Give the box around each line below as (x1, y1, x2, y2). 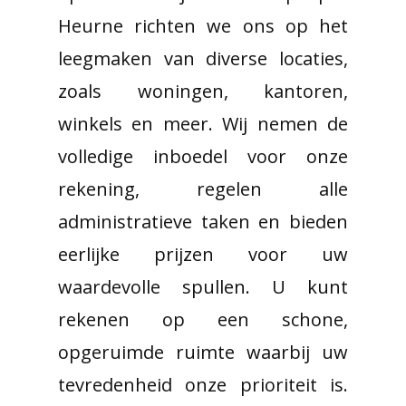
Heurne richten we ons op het (58, 14, 348, 38)
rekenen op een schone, (58, 307, 348, 332)
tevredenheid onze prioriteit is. (58, 372, 348, 397)
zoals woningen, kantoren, (58, 79, 348, 103)
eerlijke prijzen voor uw (58, 242, 348, 266)
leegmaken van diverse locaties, (58, 46, 348, 71)
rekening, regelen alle (58, 177, 348, 201)
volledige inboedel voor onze (58, 144, 348, 169)
